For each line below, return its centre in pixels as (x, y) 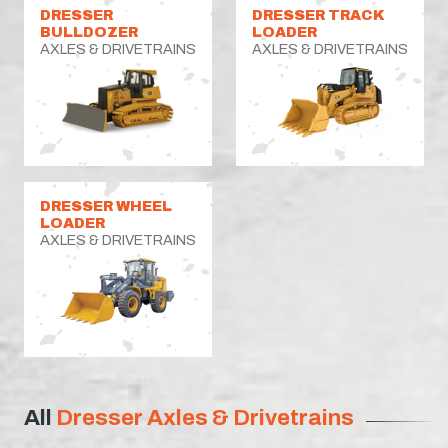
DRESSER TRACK (318, 14)
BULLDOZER (89, 31)
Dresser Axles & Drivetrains (205, 417)
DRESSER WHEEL (106, 205)
